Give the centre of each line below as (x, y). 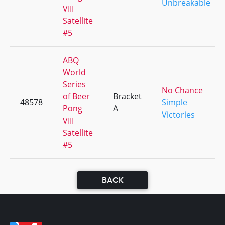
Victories (178, 115)
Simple (175, 102)
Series (74, 84)
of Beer (76, 96)
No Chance (182, 90)
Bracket (127, 96)
